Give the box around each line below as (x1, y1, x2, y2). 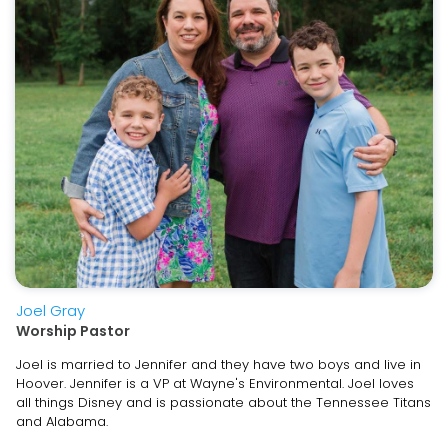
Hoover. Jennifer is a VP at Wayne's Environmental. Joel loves (16, 373, 414, 393)
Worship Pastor (16, 320, 130, 341)
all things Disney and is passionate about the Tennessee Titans (16, 392, 431, 412)
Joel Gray (16, 299, 85, 321)
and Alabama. (16, 411, 108, 431)
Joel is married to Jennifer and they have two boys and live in (16, 354, 421, 374)
